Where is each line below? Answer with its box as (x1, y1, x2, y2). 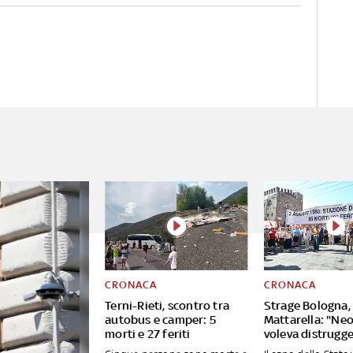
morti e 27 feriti (105, 327, 191, 341)
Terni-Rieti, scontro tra (105, 299, 229, 313)
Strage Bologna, (263, 299, 351, 313)
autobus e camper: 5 (105, 313, 216, 327)
